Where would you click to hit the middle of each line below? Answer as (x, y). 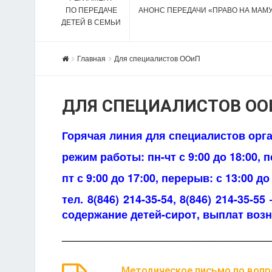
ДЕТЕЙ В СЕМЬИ (91, 22)
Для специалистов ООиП (157, 58)
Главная (91, 58)
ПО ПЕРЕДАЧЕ (91, 10)
